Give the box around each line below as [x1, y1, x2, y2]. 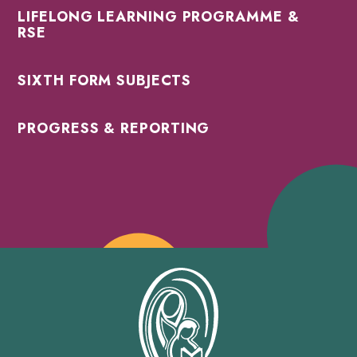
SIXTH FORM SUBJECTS [18, 70, 191, 92]
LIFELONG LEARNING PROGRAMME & [18, 6, 300, 28]
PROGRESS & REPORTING [18, 118, 210, 139]
